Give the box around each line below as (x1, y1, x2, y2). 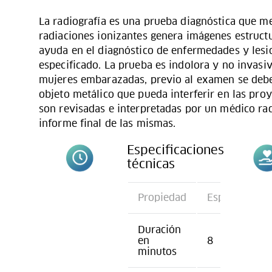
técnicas (126, 155, 175, 172)
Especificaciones (126, 141, 224, 158)
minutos (137, 245, 177, 258)
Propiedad (137, 191, 186, 204)
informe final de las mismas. (39, 117, 176, 130)
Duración (137, 223, 181, 236)
